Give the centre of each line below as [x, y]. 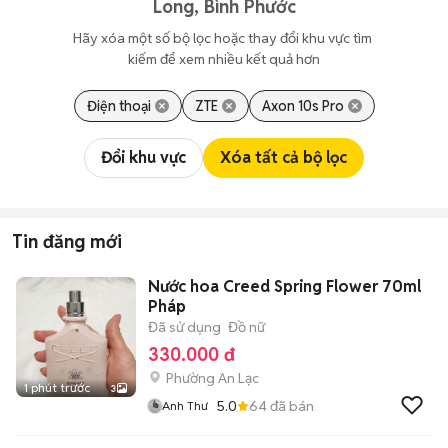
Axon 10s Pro [302, 106]
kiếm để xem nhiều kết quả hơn [224, 59]
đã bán [290, 405]
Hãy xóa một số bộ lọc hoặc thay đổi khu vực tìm [224, 38]
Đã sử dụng [184, 327]
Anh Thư [185, 405]
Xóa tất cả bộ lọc [283, 157]
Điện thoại [118, 106]
